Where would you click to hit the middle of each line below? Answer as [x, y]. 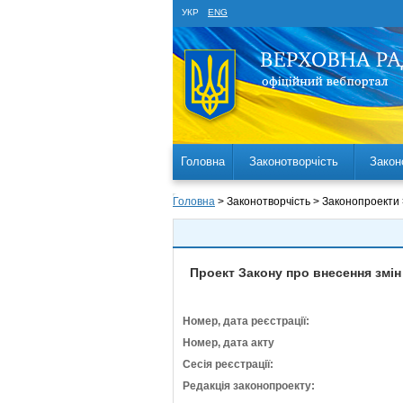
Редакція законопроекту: [249, 386]
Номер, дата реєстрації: [246, 321]
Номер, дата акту [228, 343]
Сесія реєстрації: [228, 364]
